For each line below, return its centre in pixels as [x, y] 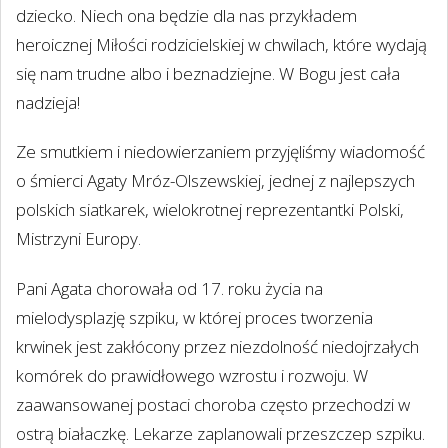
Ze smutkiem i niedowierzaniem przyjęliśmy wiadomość [220, 152]
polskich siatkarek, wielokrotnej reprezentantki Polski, [210, 210]
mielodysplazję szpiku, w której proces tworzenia [194, 317]
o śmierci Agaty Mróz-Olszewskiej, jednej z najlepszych [215, 181]
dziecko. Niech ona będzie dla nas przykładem [186, 15]
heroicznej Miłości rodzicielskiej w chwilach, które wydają [221, 44]
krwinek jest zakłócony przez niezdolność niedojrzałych [217, 346]
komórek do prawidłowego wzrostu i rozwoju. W [192, 375]
